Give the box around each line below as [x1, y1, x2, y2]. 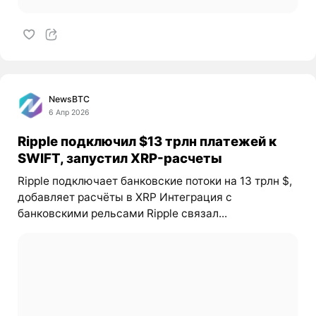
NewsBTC [49, 93, 90, 104]
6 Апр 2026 [49, 107, 90, 117]
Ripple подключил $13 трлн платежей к [17, 133, 276, 149]
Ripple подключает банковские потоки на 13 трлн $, [17, 174, 292, 188]
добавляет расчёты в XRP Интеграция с [17, 190, 232, 205]
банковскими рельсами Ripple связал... [17, 207, 227, 221]
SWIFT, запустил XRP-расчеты [17, 150, 222, 166]
